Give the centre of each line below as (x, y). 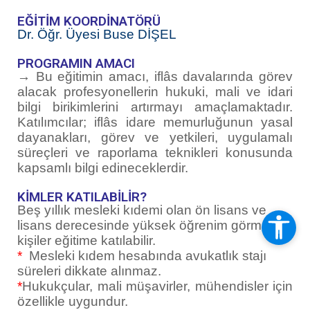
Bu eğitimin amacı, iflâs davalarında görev (164, 76)
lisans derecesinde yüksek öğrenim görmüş (147, 225)
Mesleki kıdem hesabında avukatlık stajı (148, 255)
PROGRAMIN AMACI (76, 63)
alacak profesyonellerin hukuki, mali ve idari (155, 91)
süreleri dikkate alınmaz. (89, 271)
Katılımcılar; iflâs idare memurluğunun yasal (155, 122)
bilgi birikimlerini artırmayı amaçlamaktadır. (155, 107)
